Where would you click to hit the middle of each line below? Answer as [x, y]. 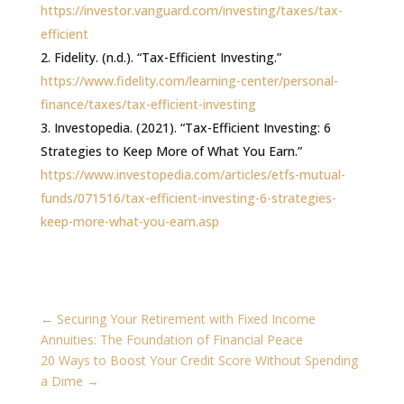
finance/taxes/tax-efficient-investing [148, 104]
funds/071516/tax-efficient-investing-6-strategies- [188, 197]
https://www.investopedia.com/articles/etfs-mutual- [193, 174]
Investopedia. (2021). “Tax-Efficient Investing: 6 [192, 127]
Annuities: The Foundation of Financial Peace [171, 339]
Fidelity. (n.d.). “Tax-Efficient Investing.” [167, 57]
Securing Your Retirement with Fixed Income [186, 318]
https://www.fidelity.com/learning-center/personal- [189, 80]
